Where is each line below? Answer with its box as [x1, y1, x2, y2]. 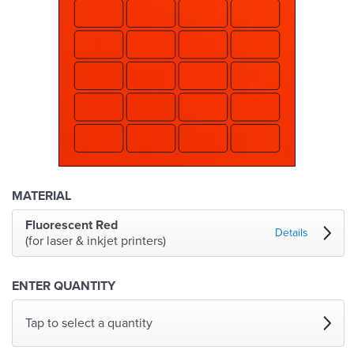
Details [275, 226, 308, 240]
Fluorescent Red [25, 217, 118, 234]
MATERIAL [12, 188, 71, 205]
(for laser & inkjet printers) [25, 233, 166, 250]
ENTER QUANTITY [12, 278, 115, 295]
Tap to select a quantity [25, 315, 153, 332]
